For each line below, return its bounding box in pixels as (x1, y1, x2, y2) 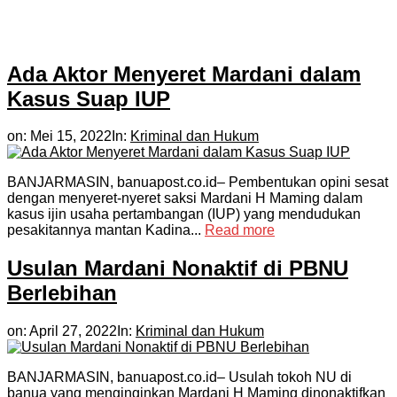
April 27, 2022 (29, 323, 117, 339)
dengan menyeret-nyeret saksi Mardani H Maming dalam (7, 191, 362, 206)
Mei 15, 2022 (30, 128, 112, 144)
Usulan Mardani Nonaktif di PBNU (7, 256, 348, 281)
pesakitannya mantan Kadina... (7, 222, 205, 238)
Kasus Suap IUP (7, 86, 170, 111)
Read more (205, 222, 275, 238)
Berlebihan (7, 281, 117, 306)
